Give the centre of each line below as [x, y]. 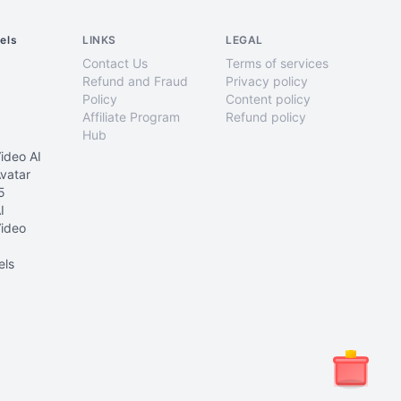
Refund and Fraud [135, 81]
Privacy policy [267, 81]
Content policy [268, 99]
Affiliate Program [131, 117]
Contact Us [115, 63]
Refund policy [266, 117]
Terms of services [277, 63]
